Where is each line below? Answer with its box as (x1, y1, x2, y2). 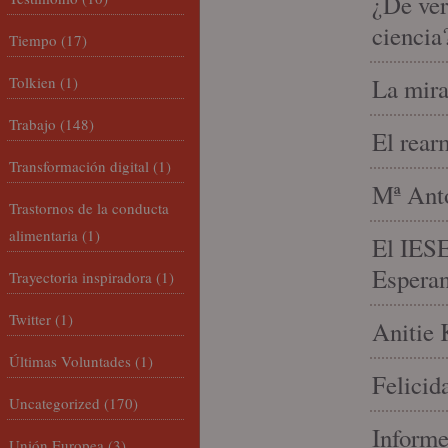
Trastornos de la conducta (9, 198, 169, 218)
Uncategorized (9, 393, 100, 413)
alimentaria (9, 225, 78, 245)
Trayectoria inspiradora (9, 267, 152, 287)
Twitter (9, 309, 51, 329)
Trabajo (9, 114, 56, 134)
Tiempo (9, 30, 57, 50)
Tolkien (9, 72, 56, 92)
